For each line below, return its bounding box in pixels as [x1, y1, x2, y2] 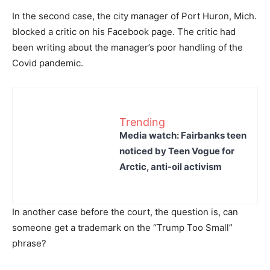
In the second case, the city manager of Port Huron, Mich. [12, 10, 257, 22]
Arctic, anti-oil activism [119, 160, 222, 172]
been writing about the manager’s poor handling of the [12, 42, 243, 53]
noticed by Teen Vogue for [119, 145, 234, 157]
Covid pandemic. [12, 57, 83, 69]
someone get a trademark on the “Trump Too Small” [12, 222, 233, 233]
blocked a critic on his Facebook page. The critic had [12, 26, 236, 37]
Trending [119, 115, 165, 128]
